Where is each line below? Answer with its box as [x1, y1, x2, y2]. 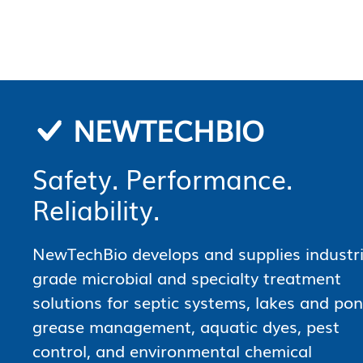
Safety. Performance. [32, 159, 293, 198]
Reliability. [32, 190, 160, 228]
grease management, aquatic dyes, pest [32, 314, 340, 339]
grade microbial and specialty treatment [32, 265, 341, 290]
